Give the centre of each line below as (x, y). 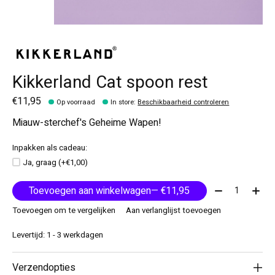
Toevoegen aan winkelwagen (90, 191)
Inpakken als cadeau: (50, 148)
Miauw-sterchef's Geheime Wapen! (87, 123)
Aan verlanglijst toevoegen (173, 211)
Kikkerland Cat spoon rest (110, 83)
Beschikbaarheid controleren (184, 103)
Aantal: (226, 188)
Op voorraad (76, 103)
